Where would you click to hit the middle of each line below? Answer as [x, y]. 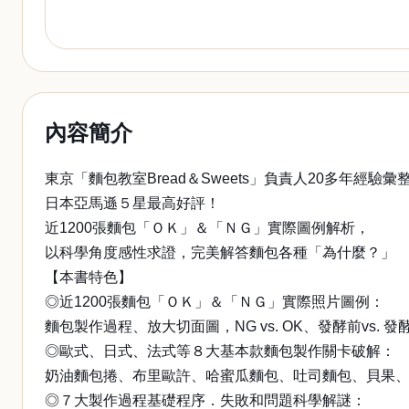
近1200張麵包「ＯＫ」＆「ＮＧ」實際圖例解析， [207, 228]
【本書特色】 [89, 277]
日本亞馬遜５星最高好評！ [132, 203]
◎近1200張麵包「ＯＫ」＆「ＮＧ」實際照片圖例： [215, 302]
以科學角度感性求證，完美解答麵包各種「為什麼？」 [220, 252]
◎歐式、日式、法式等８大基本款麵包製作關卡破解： [220, 351]
